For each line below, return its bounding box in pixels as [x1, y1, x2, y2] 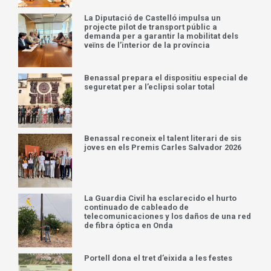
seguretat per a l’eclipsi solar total [84, 82, 215, 92]
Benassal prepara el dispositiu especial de [84, 73, 249, 83]
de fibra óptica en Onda [84, 220, 174, 230]
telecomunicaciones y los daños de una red [84, 211, 252, 221]
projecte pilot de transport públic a [84, 22, 218, 32]
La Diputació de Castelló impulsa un [84, 13, 221, 23]
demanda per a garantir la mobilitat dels [84, 31, 239, 41]
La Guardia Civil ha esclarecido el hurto [84, 193, 237, 203]
